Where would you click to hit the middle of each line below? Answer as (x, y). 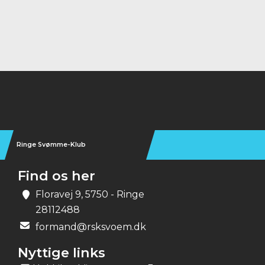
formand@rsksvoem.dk (91, 227)
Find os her (56, 176)
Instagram (71, 85)
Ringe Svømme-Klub (51, 145)
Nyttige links (62, 253)
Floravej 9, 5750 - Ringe (90, 194)
